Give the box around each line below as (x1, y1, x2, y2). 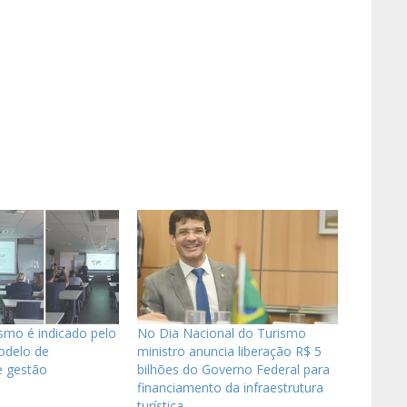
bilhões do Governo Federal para (136, 361, 330, 379)
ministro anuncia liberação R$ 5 (136, 342, 322, 361)
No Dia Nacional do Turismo (136, 324, 306, 342)
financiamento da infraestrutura (136, 379, 323, 397)
